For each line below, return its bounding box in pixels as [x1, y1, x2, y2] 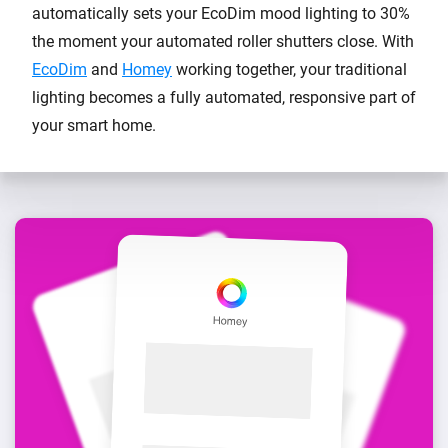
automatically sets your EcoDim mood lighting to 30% [32, 3, 410, 23]
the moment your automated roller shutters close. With [32, 31, 414, 51]
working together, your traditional [172, 59, 407, 79]
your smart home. [32, 115, 156, 135]
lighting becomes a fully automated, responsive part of [32, 87, 416, 107]
